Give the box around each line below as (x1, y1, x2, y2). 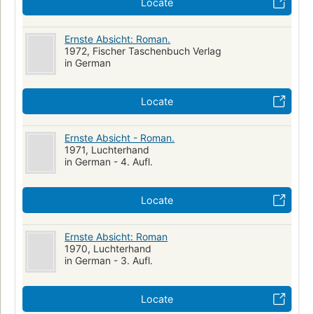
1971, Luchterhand (64, 144, 150, 156)
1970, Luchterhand (64, 243, 152, 255)
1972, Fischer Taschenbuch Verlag (64, 45, 222, 57)
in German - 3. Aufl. (64, 254, 153, 267)
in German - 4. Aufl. (64, 156, 153, 168)
